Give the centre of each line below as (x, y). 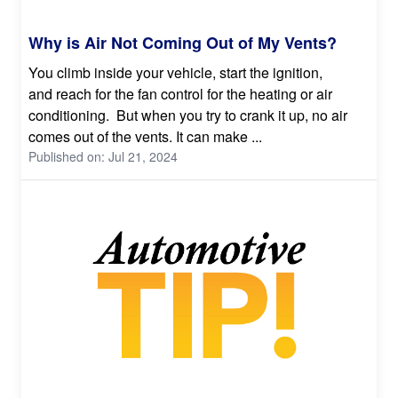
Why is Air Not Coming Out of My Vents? (183, 43)
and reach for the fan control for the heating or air (180, 94)
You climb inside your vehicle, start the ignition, (175, 73)
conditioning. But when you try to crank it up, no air (188, 115)
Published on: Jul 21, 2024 (103, 157)
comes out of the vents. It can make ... (145, 137)
